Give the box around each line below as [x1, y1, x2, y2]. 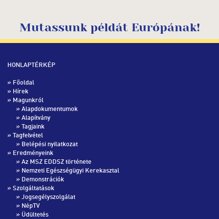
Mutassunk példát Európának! [19, 21, 200, 35]
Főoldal [13, 78, 34, 87]
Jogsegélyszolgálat [22, 193, 75, 201]
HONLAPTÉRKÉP [7, 61, 55, 69]
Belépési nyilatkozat [22, 140, 78, 148]
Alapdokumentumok [22, 105, 78, 113]
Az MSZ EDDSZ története [22, 157, 91, 166]
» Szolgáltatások [7, 184, 54, 192]
